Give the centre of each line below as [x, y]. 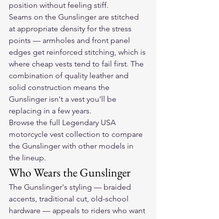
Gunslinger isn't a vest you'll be [64, 99]
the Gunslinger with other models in [72, 146]
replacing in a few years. [50, 111]
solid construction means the [60, 88]
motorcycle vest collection [55, 134]
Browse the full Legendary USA [63, 123]
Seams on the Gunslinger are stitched [75, 17]
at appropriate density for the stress [71, 29]
